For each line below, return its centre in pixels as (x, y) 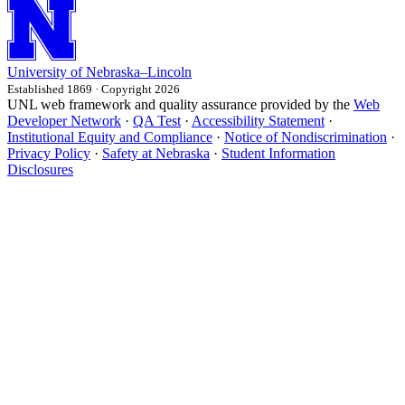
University (37, 72)
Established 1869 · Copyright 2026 (94, 89)
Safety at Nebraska (156, 154)
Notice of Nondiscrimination (306, 137)
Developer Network (64, 121)
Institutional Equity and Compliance (110, 137)
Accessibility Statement (258, 121)
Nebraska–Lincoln (139, 72)
